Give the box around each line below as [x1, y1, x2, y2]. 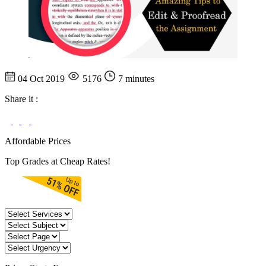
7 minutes [116, 73, 154, 84]
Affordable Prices [5, 135, 71, 146]
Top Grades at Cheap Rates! [5, 156, 110, 166]
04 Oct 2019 [15, 73, 67, 84]
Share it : [5, 93, 38, 104]
